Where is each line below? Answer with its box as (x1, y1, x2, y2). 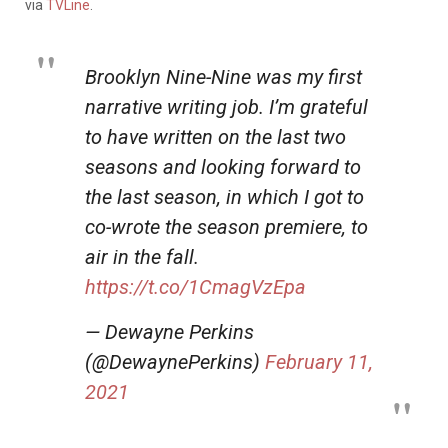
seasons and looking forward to (85, 154, 361, 179)
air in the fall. (85, 244, 199, 269)
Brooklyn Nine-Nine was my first (85, 64, 362, 89)
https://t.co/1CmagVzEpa (85, 274, 306, 299)
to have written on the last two (85, 124, 346, 149)
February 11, (265, 349, 373, 374)
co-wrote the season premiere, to (85, 214, 368, 239)
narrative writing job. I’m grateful (85, 94, 368, 119)
